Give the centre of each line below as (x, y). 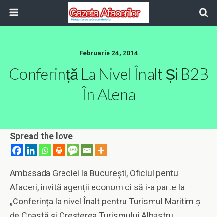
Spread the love (41, 136)
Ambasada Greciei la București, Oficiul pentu (94, 173)
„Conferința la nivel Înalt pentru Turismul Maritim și (106, 201)
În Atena (108, 94)
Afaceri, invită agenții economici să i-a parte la (97, 187)
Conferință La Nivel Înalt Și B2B (108, 74)
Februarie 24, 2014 (108, 53)
